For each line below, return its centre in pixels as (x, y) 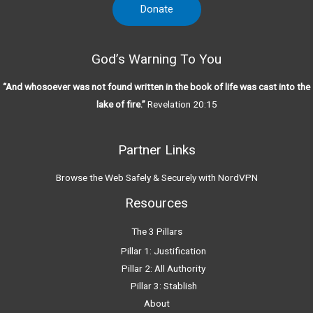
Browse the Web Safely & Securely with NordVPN (156, 178)
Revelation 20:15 (182, 104)
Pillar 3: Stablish (163, 285)
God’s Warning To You (156, 59)
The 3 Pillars (156, 231)
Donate (156, 9)
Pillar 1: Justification (163, 250)
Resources (156, 203)
